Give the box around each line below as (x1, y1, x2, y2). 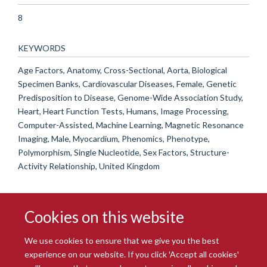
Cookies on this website (24, 207, 185, 226)
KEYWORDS (18, 42, 66, 53)
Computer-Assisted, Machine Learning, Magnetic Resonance (18, 119, 244, 130)
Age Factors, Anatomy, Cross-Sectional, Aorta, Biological (18, 64, 227, 75)
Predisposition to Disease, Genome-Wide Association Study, (18, 92, 243, 103)
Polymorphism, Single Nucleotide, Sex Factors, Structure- (18, 147, 229, 157)
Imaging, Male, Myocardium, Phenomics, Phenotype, (18, 133, 210, 144)
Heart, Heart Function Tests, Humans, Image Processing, (18, 105, 229, 116)
